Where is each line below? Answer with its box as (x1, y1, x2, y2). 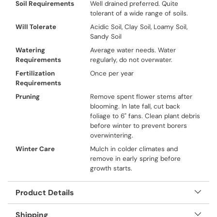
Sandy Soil (90, 32, 122, 41)
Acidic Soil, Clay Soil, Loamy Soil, (90, 23, 187, 31)
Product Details (15, 187, 74, 198)
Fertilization (15, 69, 55, 77)
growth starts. (90, 164, 132, 172)
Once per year (90, 69, 134, 77)
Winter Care (15, 145, 55, 153)
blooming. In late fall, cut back (90, 102, 180, 110)
